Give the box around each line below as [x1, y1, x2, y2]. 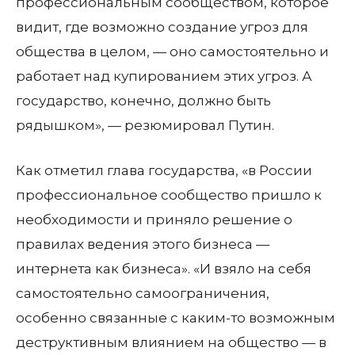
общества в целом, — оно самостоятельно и [16, 44, 329, 59]
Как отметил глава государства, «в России [16, 162, 312, 178]
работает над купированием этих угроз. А [16, 68, 312, 84]
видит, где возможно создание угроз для [16, 19, 308, 35]
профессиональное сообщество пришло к [16, 187, 322, 203]
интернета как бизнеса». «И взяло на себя [16, 261, 311, 277]
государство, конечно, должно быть [16, 93, 271, 109]
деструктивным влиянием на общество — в [16, 334, 326, 350]
